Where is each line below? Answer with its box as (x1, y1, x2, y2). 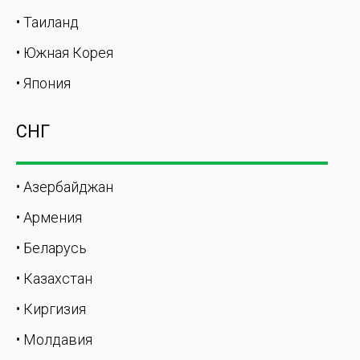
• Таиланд (16, 14, 79, 31)
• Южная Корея (16, 44, 113, 61)
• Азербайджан (16, 178, 113, 195)
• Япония (16, 75, 71, 92)
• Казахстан (16, 270, 92, 287)
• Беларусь (16, 239, 87, 256)
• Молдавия (16, 331, 92, 348)
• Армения (16, 209, 82, 226)
